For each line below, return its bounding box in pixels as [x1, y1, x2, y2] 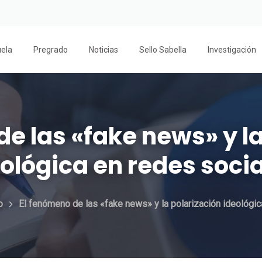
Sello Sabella [139, 45, 187, 54]
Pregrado [33, 45, 68, 54]
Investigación [208, 45, 256, 54]
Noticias [89, 45, 118, 54]
